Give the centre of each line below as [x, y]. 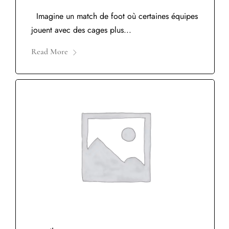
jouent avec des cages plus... [81, 30]
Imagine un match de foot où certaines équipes [114, 16]
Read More [50, 52]
